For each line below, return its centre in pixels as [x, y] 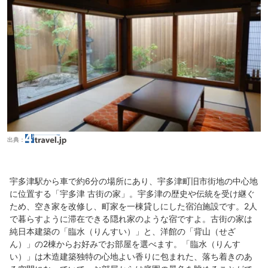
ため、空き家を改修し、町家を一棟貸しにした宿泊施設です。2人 [133, 206]
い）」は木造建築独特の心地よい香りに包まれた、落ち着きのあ [131, 256]
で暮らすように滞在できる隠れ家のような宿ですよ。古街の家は [131, 218]
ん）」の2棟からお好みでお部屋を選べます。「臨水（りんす [125, 243]
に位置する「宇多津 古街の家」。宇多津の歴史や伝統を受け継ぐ [132, 193]
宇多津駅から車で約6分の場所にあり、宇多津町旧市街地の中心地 [134, 181]
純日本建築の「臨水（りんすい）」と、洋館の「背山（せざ [123, 231]
